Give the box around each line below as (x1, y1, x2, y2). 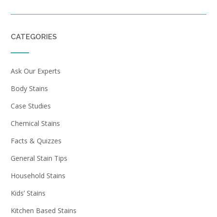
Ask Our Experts (11, 66, 61, 76)
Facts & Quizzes (11, 136, 62, 145)
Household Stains (11, 170, 65, 180)
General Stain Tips (11, 153, 67, 163)
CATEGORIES (11, 32, 57, 41)
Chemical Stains (11, 118, 60, 128)
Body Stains (11, 83, 48, 93)
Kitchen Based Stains (11, 205, 77, 215)
